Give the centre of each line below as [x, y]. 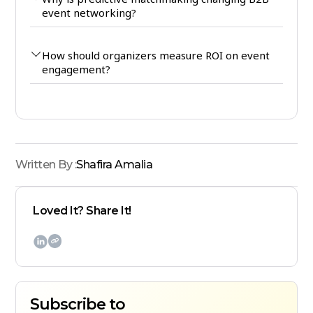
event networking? [89, 13]
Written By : [46, 165]
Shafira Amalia [115, 165]
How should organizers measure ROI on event [156, 56]
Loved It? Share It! [82, 211]
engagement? [77, 70]
